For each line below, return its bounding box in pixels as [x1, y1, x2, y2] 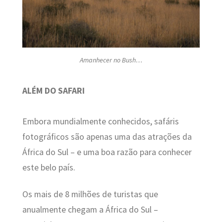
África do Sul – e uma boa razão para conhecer [22, 147, 192, 158]
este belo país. [22, 162, 75, 173]
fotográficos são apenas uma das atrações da [22, 131, 192, 143]
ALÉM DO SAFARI [22, 85, 85, 97]
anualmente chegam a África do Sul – [22, 204, 158, 215]
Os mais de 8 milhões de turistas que [22, 188, 158, 200]
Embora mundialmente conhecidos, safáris [22, 116, 179, 127]
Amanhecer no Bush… [80, 55, 142, 64]
